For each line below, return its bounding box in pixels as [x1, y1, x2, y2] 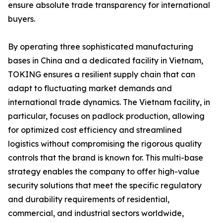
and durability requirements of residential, [8, 194, 169, 204]
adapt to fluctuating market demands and [8, 83, 172, 93]
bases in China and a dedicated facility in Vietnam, [8, 55, 203, 65]
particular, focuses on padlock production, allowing [8, 111, 205, 121]
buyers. [8, 14, 35, 24]
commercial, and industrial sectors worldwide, [8, 208, 184, 218]
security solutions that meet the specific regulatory [8, 180, 202, 190]
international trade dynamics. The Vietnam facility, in [8, 97, 210, 107]
